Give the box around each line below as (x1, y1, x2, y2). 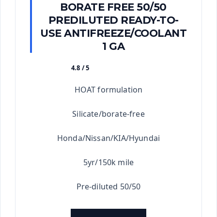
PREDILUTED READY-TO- (48, 14, 179, 27)
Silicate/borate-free (72, 108, 145, 120)
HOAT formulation (74, 84, 143, 95)
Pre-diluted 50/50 (76, 181, 141, 192)
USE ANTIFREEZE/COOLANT (40, 27, 186, 40)
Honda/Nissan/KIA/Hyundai (57, 133, 160, 144)
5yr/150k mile (83, 157, 134, 168)
